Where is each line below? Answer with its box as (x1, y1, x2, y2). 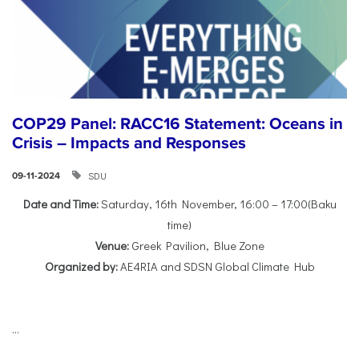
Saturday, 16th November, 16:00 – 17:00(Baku (98, 196, 337, 212)
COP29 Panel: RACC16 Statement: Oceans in (12, 113, 343, 134)
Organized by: (44, 258, 118, 274)
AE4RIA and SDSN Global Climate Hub (117, 258, 315, 274)
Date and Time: (22, 196, 99, 212)
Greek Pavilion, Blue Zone (128, 237, 264, 253)
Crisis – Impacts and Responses (12, 132, 246, 153)
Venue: (95, 237, 129, 253)
